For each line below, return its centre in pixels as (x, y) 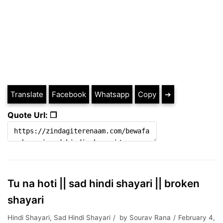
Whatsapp (112, 94)
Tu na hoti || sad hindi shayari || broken (104, 183)
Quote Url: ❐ (32, 115)
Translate (27, 94)
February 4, (197, 218)
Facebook (69, 94)
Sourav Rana (150, 218)
